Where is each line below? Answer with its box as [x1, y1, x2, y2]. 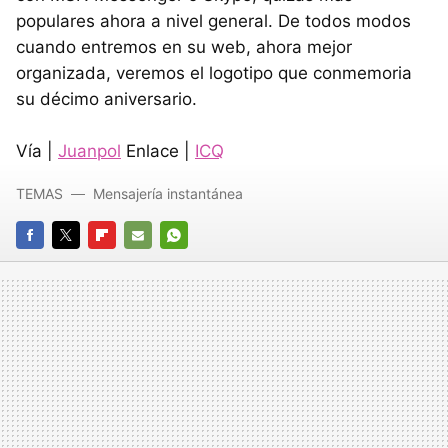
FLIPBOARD [88, 255, 161, 271]
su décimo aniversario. [16, 89, 197, 109]
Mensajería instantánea [93, 185, 243, 202]
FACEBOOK [16, 255, 89, 271]
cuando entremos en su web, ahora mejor [16, 37, 352, 57]
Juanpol [58, 141, 121, 161]
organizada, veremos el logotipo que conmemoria [16, 63, 412, 83]
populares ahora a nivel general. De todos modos [16, 11, 411, 31]
